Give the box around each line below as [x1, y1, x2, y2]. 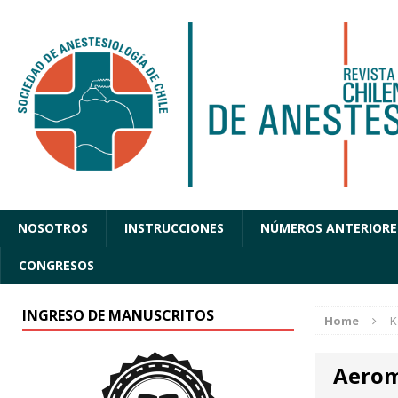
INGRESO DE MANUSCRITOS [22, 306, 214, 326]
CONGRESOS [19, 257, 94, 275]
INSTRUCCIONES [124, 219, 224, 237]
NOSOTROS [18, 219, 88, 237]
